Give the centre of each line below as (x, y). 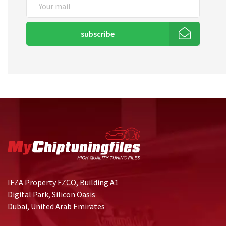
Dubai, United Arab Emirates (56, 206)
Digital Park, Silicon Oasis (51, 194)
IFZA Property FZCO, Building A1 (63, 182)
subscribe (98, 34)
